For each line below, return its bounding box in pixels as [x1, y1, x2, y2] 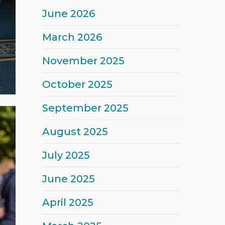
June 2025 [36, 173, 89, 185]
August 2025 [36, 126, 102, 138]
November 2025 [36, 55, 119, 67]
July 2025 [36, 149, 84, 161]
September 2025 [36, 102, 123, 114]
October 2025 [36, 78, 107, 90]
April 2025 [36, 196, 88, 208]
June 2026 [36, 8, 89, 20]
